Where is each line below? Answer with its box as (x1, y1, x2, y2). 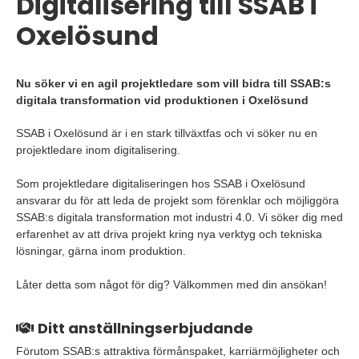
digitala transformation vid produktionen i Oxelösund (16, 94, 309, 107)
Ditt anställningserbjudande (34, 318, 253, 338)
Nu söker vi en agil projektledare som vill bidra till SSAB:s (16, 77, 331, 90)
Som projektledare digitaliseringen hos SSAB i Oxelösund (16, 177, 305, 190)
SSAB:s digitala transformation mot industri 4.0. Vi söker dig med (16, 211, 343, 224)
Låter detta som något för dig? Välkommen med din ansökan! (16, 278, 327, 291)
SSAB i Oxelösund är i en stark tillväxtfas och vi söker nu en (16, 127, 317, 139)
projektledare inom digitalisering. (16, 143, 180, 156)
